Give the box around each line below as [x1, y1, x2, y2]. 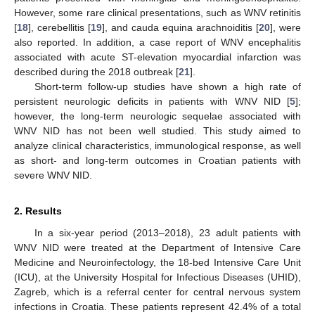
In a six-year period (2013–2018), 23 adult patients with [34, 226, 301, 238]
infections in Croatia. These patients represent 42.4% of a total [14, 300, 301, 312]
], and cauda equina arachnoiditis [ [102, 21, 259, 33]
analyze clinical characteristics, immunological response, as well [14, 139, 301, 151]
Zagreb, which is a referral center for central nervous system [14, 285, 301, 297]
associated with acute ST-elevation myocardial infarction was [14, 51, 301, 63]
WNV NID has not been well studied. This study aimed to [14, 124, 301, 136]
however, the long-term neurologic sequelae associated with [14, 110, 301, 122]
